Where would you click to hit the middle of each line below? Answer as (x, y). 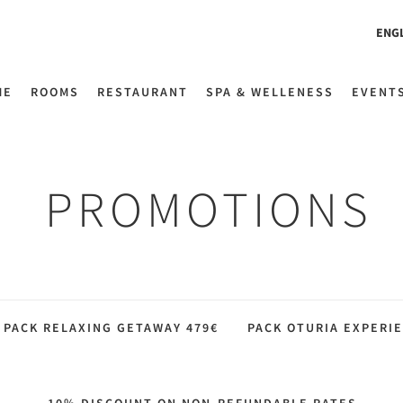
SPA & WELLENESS (270, 92)
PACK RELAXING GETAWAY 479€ (111, 327)
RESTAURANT (143, 92)
